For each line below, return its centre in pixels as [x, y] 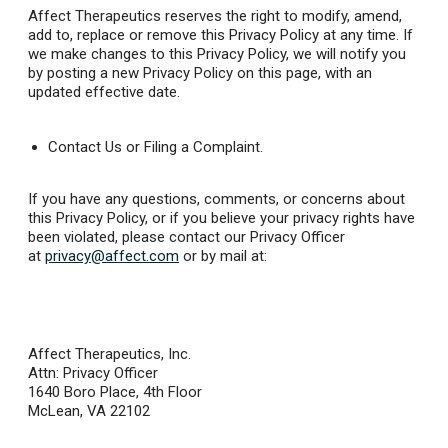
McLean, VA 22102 [89, 411]
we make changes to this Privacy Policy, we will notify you [217, 54]
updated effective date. [104, 92]
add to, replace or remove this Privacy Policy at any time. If [220, 35]
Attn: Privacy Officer [93, 373]
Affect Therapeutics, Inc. [109, 354]
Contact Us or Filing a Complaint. [157, 147]
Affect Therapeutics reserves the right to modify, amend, [215, 16]
